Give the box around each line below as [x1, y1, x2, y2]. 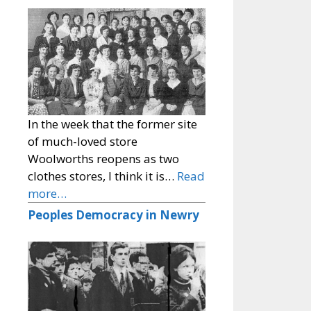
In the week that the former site [28, 116, 197, 133]
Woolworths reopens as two [28, 151, 179, 167]
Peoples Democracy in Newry [28, 207, 199, 224]
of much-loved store [28, 133, 137, 150]
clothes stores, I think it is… [28, 168, 177, 185]
